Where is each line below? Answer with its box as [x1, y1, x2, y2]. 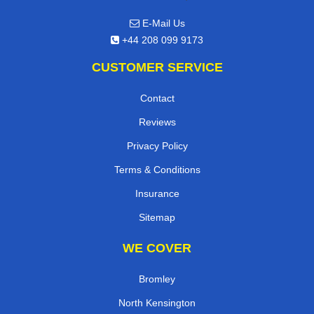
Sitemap [139, 212, 175, 224]
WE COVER [123, 241, 191, 256]
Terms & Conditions [114, 164, 200, 176]
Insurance [135, 188, 179, 200]
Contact [139, 93, 175, 104]
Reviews [138, 116, 176, 128]
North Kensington [118, 297, 196, 309]
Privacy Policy [126, 140, 188, 152]
